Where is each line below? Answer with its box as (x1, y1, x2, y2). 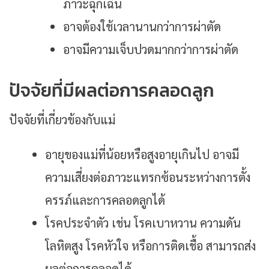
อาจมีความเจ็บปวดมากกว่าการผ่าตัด (63, 41, 238, 58)
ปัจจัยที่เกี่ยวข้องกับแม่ (9, 112, 115, 128)
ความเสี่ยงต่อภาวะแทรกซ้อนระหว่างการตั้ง (45, 169, 250, 186)
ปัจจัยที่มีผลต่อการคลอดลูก (9, 77, 214, 104)
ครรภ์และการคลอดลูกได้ (45, 192, 165, 208)
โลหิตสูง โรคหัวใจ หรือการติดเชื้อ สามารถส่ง (45, 238, 256, 254)
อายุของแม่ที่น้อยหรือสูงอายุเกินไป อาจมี (45, 147, 239, 163)
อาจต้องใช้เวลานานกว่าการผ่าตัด (63, 19, 221, 35)
